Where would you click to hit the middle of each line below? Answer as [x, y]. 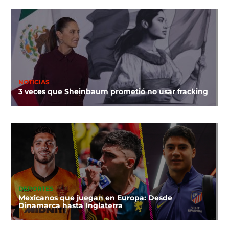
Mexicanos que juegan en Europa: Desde [95, 198]
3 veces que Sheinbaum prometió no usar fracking [113, 92]
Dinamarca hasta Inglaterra [70, 206]
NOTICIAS [34, 82]
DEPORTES [36, 188]
